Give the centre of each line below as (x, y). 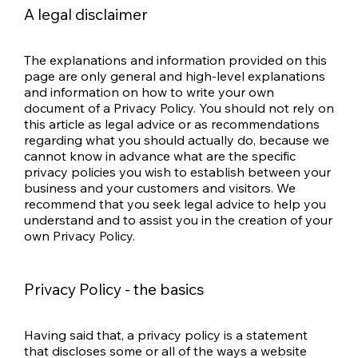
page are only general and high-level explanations (175, 76)
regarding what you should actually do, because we (177, 139)
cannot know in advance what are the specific (160, 155)
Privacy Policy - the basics (114, 289)
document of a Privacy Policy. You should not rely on (179, 107)
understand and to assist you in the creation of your (178, 219)
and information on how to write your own (149, 91)
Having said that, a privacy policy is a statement (166, 335)
